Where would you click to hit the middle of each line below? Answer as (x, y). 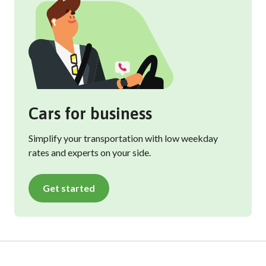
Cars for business (90, 113)
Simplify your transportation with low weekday (123, 138)
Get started (69, 188)
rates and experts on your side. (90, 152)
